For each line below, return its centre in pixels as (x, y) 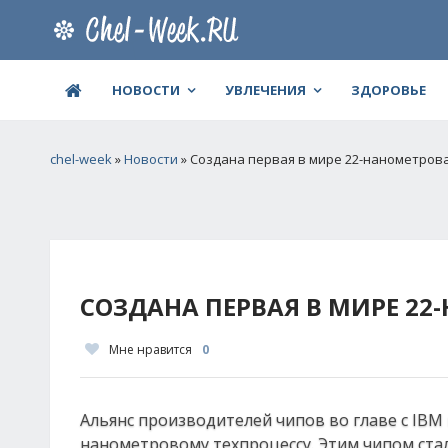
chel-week (81, 159)
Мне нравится (150, 349)
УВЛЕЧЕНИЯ (265, 90)
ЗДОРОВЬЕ (388, 90)
